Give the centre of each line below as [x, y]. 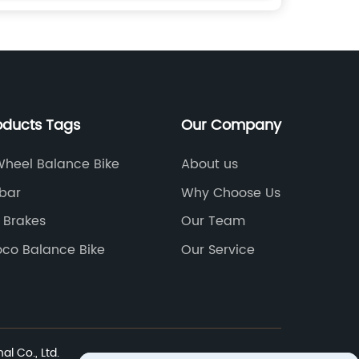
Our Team [213, 221]
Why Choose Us [230, 193]
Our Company [231, 125]
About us [209, 164]
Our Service [218, 250]
